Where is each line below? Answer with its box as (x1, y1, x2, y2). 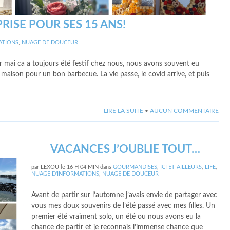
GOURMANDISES (113, 164, 158, 170)
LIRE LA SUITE (104, 108, 143, 114)
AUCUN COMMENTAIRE (150, 108, 219, 114)
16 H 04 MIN (67, 164, 99, 170)
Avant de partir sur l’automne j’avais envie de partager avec (31, 191, 218, 199)
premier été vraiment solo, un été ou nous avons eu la (31, 213, 201, 220)
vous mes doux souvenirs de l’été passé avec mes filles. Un (31, 202, 216, 209)
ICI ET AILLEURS (160, 164, 202, 170)
